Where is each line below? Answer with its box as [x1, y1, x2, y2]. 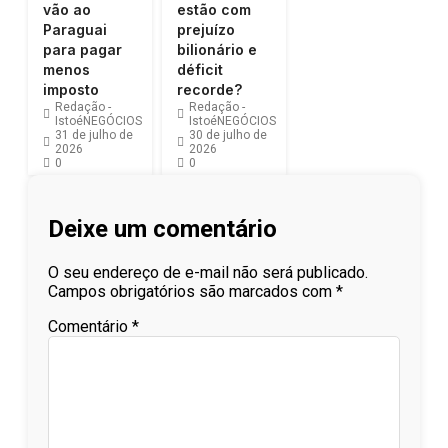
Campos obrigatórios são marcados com [48, 281, 336, 301]
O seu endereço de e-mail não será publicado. [48, 262, 368, 282]
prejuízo [177, 21, 235, 39]
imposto [43, 81, 99, 99]
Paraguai [43, 21, 107, 39]
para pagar [43, 41, 122, 59]
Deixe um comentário [48, 215, 277, 244]
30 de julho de [189, 128, 267, 143]
